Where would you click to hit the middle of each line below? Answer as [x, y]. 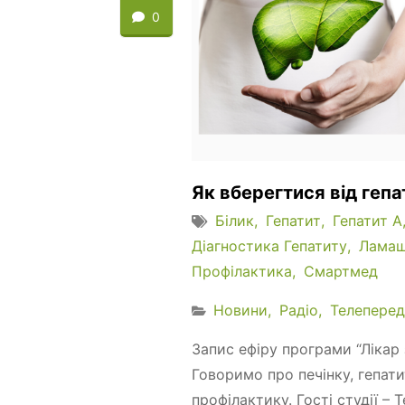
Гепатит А [367, 220]
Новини [240, 310]
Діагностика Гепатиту [269, 245]
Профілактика [242, 271]
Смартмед [341, 271]
